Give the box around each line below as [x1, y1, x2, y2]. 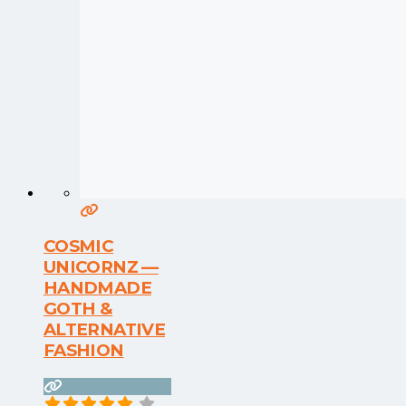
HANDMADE [43, 277, 151, 299]
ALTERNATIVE [43, 319, 165, 341]
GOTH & [43, 298, 113, 320]
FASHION [43, 340, 124, 362]
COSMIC [43, 236, 114, 257]
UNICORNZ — [43, 256, 159, 278]
